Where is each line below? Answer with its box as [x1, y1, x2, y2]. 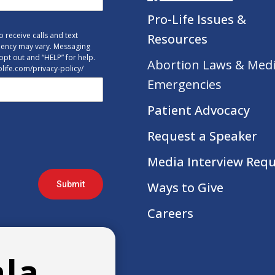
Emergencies [147, 76, 222, 93]
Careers [147, 204, 194, 222]
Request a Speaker [147, 127, 258, 144]
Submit [56, 179, 85, 189]
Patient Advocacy [147, 101, 250, 118]
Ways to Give [147, 179, 224, 196]
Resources [147, 30, 208, 47]
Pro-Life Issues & [147, 10, 247, 28]
